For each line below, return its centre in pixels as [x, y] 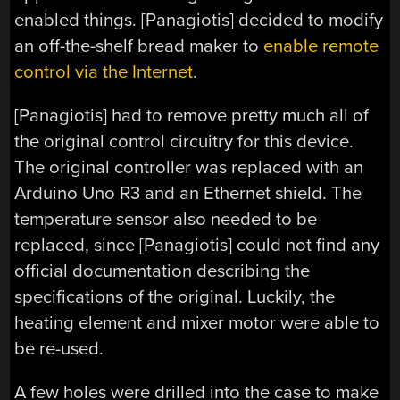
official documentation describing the [162, 271]
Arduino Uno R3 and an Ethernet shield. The [188, 193]
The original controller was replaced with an [189, 167]
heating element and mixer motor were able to [197, 322]
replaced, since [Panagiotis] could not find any [197, 245]
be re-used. [59, 348]
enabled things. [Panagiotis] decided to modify [199, 20]
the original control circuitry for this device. [184, 141]
